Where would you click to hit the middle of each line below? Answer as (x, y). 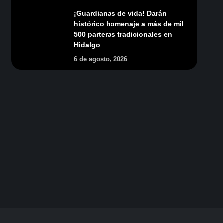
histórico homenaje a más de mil (128, 24)
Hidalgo (87, 45)
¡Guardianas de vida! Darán (120, 13)
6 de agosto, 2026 (100, 59)
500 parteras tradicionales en (123, 34)
